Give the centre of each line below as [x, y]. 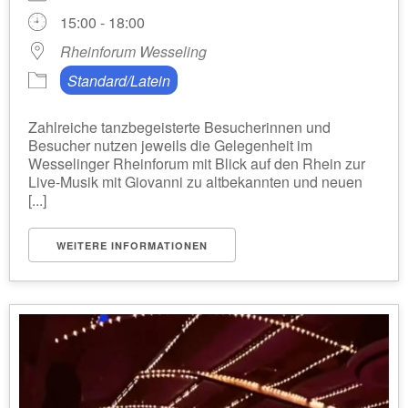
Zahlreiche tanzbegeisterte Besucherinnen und [179, 127]
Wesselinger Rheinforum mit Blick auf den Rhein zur [197, 163]
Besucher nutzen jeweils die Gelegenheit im [170, 145]
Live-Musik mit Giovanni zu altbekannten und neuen [195, 182]
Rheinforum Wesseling [133, 51]
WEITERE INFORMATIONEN [132, 245]
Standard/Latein [119, 81]
